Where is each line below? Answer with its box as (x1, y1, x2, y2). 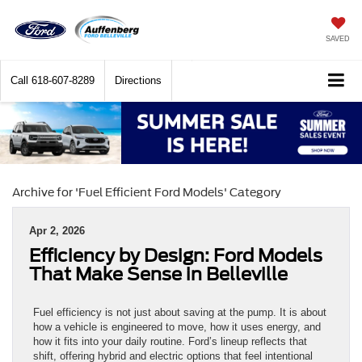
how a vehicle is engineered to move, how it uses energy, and (33, 320, 321, 333)
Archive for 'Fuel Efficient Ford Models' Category (12, 185, 281, 199)
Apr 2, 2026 (29, 224, 85, 237)
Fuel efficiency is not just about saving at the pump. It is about (33, 305, 326, 318)
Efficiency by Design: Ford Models (29, 244, 322, 266)
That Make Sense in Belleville (29, 263, 288, 284)
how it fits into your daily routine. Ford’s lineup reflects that (33, 335, 307, 347)
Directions (115, 74, 162, 87)
